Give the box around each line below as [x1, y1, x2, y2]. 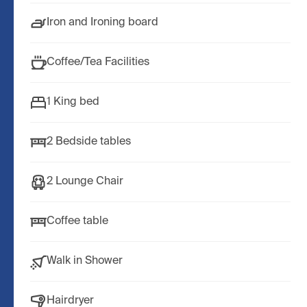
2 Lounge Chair [47, 176, 123, 188]
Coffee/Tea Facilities [47, 57, 149, 69]
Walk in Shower [47, 256, 123, 267]
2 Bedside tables [47, 136, 131, 148]
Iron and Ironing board [47, 17, 158, 29]
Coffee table [47, 216, 108, 228]
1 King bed [47, 97, 99, 108]
